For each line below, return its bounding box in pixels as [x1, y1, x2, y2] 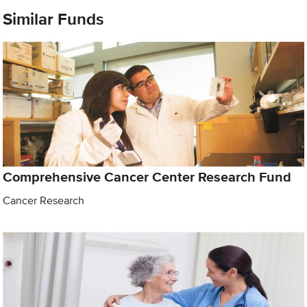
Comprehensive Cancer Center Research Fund [3, 166, 292, 187]
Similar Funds [3, 7, 104, 32]
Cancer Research [3, 192, 85, 208]
